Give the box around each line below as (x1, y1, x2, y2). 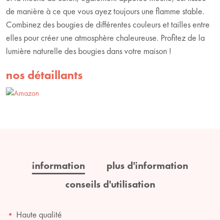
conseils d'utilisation (65, 177, 155, 191)
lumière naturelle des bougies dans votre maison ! (6, 45, 171, 56)
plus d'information (107, 159, 188, 172)
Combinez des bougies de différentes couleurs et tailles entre (6, 18, 210, 30)
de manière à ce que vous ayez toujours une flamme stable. (6, 5, 204, 17)
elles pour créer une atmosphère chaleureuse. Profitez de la (6, 31, 205, 43)
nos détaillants (6, 67, 82, 82)
